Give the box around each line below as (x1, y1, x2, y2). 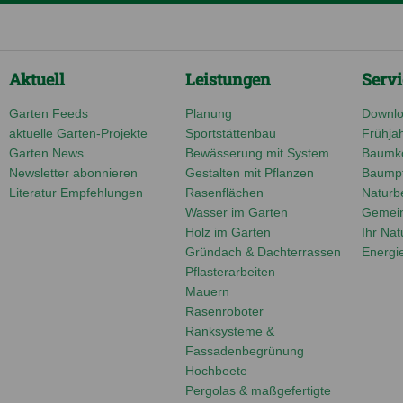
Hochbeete (185, 363, 247, 378)
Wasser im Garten (185, 204, 288, 219)
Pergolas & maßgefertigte (185, 382, 331, 398)
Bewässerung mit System (185, 145, 329, 160)
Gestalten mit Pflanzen (185, 165, 314, 180)
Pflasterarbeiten (185, 264, 275, 279)
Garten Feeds (9, 105, 88, 121)
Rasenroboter (185, 303, 264, 318)
